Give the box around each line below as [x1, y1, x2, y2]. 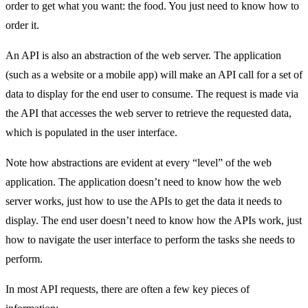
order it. [5, 19, 39, 31]
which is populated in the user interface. [5, 126, 177, 138]
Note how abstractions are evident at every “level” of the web [5, 156, 272, 168]
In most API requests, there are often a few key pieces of [5, 283, 250, 295]
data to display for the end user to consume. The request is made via [5, 87, 298, 100]
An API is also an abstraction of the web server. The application [5, 49, 281, 61]
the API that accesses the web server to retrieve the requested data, [5, 107, 291, 119]
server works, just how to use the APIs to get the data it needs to [5, 195, 282, 207]
